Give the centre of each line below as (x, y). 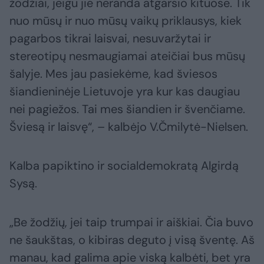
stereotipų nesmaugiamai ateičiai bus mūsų (127, 56)
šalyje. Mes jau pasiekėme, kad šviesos (113, 74)
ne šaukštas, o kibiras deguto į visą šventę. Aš (132, 240)
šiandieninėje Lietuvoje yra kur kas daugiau (125, 92)
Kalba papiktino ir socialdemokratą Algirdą (124, 166)
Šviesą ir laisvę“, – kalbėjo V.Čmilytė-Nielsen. (129, 127)
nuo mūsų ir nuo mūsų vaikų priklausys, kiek (126, 21)
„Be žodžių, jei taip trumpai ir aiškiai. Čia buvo (131, 222)
